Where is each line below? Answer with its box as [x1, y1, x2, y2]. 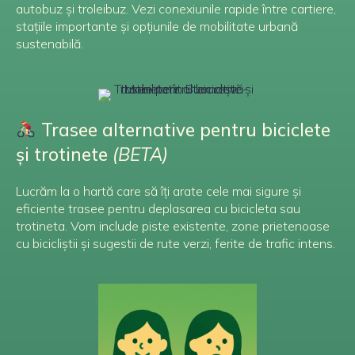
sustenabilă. [16, 36, 83, 52]
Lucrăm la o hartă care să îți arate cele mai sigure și [16, 183, 301, 199]
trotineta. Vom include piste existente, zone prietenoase [16, 218, 330, 234]
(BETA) [113, 143, 168, 166]
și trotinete [16, 143, 113, 166]
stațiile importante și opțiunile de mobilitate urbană [16, 18, 298, 34]
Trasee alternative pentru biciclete [36, 118, 330, 141]
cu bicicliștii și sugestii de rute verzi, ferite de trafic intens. [16, 235, 335, 251]
